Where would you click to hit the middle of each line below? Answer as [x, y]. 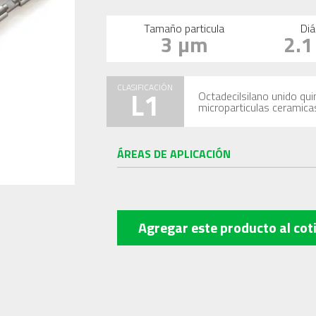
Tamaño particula [184, 28]
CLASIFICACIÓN [145, 87]
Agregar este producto [208, 227]
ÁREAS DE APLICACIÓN [174, 154]
